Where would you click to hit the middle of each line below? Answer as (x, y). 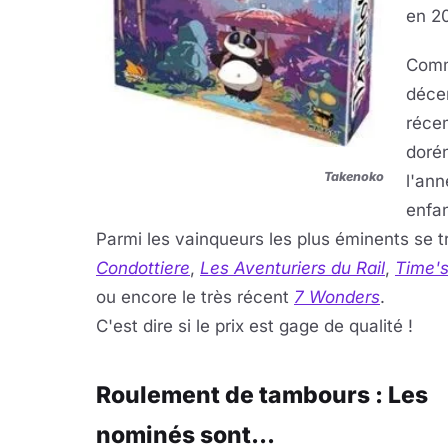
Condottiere (143, 268)
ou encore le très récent (195, 297)
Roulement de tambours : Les (262, 395)
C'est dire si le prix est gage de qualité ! (254, 326)
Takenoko (354, 177)
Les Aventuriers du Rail (292, 268)
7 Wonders (337, 297)
